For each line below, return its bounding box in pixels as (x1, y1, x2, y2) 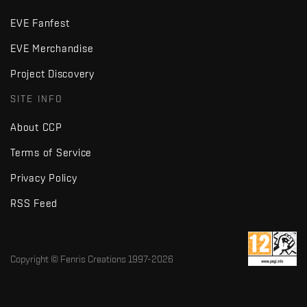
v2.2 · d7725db (10, 273, 66, 286)
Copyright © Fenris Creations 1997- (10, 254, 151, 265)
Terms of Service (10, 147, 92, 158)
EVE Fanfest (10, 17, 70, 29)
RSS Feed (10, 197, 58, 209)
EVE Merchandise (10, 42, 94, 54)
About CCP (10, 121, 62, 133)
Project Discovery (10, 68, 95, 79)
